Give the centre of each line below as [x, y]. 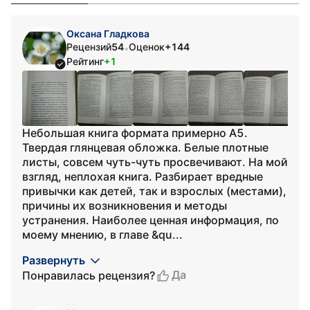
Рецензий [89, 47]
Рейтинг [85, 61]
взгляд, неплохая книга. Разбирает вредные [143, 176]
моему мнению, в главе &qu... [102, 235]
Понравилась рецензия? [89, 275]
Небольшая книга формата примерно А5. [135, 133]
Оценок [147, 47]
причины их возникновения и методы [125, 206]
